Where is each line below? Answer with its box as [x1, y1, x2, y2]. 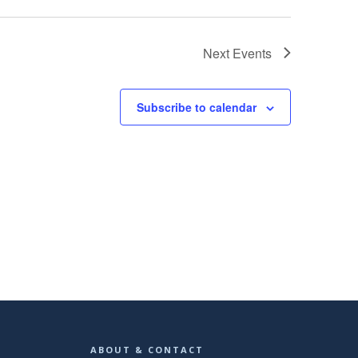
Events [233, 43, 272, 62]
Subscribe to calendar [137, 98, 257, 115]
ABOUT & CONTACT [90, 343, 205, 356]
